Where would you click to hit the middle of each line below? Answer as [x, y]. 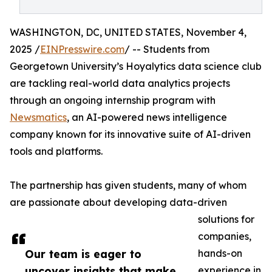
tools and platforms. [56, 151]
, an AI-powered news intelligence [147, 117]
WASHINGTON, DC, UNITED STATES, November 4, [128, 32]
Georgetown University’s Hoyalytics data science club [136, 66]
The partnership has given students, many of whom [128, 185]
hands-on [220, 253]
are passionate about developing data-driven [118, 202]
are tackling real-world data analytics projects [120, 83]
